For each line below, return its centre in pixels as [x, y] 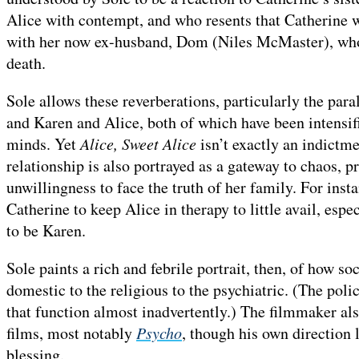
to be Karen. [46, 231]
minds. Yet [43, 144]
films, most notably [71, 333]
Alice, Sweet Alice [138, 144]
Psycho [159, 333]
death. [26, 63]
